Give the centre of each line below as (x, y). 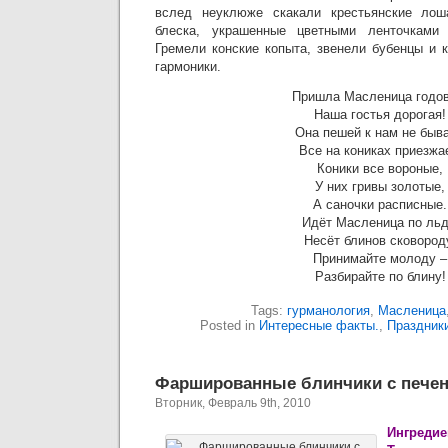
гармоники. (188, 66)
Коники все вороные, (380, 168)
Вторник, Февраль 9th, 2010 (233, 403)
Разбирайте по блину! (380, 276)
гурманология (328, 310)
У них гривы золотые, (380, 186)
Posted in (229, 325)
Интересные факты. (319, 325)
